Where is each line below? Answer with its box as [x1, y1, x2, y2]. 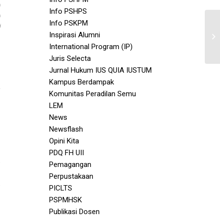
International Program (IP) [49, 42, 133, 51]
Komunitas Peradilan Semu [49, 89, 136, 98]
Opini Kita [49, 137, 79, 145]
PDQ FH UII [49, 148, 84, 157]
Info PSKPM [49, 19, 88, 27]
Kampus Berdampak [49, 78, 114, 86]
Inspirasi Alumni [49, 30, 100, 39]
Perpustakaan [49, 172, 93, 181]
